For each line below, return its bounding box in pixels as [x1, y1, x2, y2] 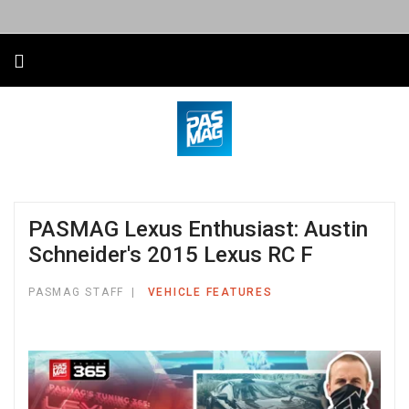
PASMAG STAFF [28, 286, 124, 299]
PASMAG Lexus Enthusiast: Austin [28, 216, 368, 242]
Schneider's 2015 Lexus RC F [28, 242, 313, 267]
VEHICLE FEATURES [147, 286, 273, 299]
